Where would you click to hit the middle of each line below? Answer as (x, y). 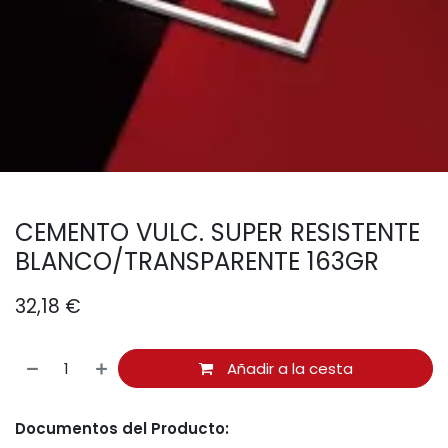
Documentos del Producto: (122, 428)
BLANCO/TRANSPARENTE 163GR (197, 262)
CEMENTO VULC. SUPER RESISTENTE (217, 233)
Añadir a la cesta (287, 368)
